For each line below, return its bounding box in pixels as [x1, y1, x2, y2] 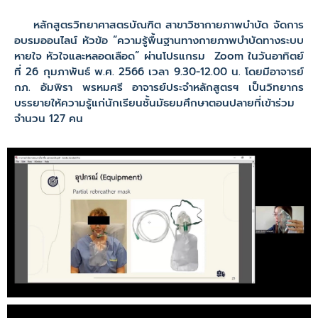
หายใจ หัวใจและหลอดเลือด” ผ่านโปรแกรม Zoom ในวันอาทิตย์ [14, 48, 304, 64]
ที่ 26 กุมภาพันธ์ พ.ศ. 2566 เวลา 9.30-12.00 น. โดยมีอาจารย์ [14, 64, 304, 79]
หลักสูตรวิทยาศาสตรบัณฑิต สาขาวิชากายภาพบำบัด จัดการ [14, 17, 304, 33]
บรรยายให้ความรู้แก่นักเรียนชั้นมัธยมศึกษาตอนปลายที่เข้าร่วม [14, 95, 295, 111]
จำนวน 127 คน [14, 111, 83, 126]
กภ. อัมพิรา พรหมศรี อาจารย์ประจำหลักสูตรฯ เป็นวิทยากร [14, 79, 304, 95]
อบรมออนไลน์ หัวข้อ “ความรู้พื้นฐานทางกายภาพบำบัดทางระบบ [14, 33, 304, 48]
